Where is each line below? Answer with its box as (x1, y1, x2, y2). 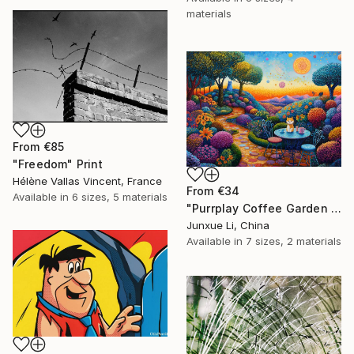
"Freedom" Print (13, 156, 104, 171)
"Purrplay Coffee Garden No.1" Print (330, 201, 341, 216)
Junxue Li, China (186, 219, 269, 232)
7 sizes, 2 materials (246, 235, 341, 248)
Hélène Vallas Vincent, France (13, 174, 162, 187)
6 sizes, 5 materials (72, 190, 168, 203)
